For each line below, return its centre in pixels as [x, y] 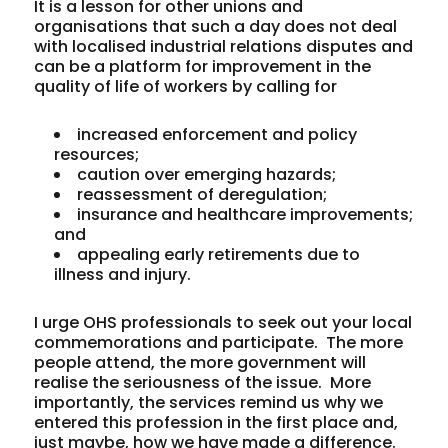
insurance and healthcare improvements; [245, 214]
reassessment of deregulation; [202, 194]
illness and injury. [123, 274]
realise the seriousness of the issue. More [203, 382]
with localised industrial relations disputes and [224, 46]
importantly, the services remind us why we [209, 402]
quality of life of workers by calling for [188, 86]
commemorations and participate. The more [219, 342]
